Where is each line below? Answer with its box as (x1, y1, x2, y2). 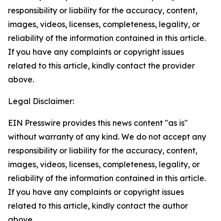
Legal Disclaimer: (8, 96, 74, 106)
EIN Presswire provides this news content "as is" (8, 118, 188, 128)
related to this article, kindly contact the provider (8, 61, 195, 71)
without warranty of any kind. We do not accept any (8, 132, 206, 142)
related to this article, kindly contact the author (8, 201, 188, 211)
